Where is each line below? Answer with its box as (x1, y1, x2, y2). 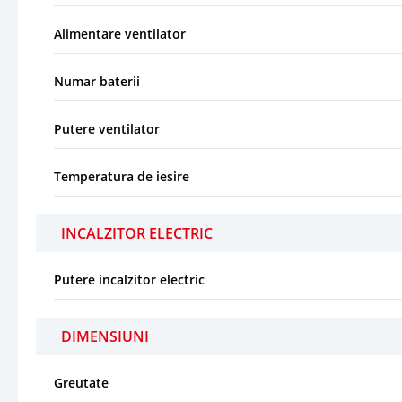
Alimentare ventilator (54, 24, 186, 42)
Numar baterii (54, 72, 140, 90)
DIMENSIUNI (61, 326, 149, 346)
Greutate (54, 373, 109, 391)
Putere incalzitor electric (54, 270, 205, 288)
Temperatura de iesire (54, 167, 189, 185)
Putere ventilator (54, 119, 160, 137)
